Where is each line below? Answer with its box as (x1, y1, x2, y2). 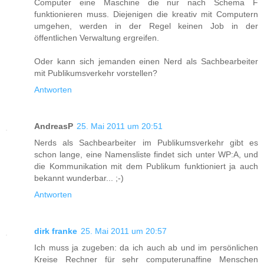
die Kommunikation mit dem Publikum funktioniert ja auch (34, 161, 258, 171)
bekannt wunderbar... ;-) (34, 173, 124, 183)
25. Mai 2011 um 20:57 (81, 226, 167, 236)
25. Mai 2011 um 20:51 (77, 121, 163, 131)
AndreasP (34, 121, 73, 131)
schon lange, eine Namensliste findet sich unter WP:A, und (34, 149, 258, 159)
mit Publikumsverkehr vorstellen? (34, 68, 157, 78)
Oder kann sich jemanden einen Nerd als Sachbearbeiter (34, 56, 258, 66)
